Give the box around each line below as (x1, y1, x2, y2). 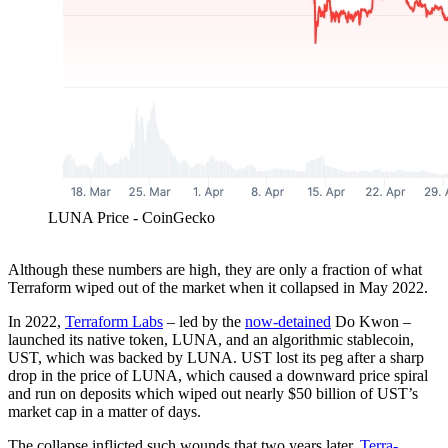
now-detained (245, 313, 331, 331)
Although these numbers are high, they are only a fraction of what (8, 261, 422, 279)
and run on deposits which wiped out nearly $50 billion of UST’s (8, 385, 418, 403)
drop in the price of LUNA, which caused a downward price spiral (8, 367, 428, 385)
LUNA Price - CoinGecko (48, 209, 215, 227)
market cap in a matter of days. (8, 403, 201, 421)
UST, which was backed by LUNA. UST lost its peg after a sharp (8, 349, 424, 367)
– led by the (163, 313, 245, 331)
